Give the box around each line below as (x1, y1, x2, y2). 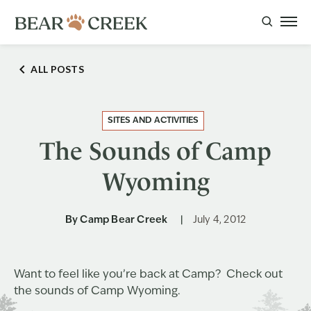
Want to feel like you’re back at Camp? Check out (14, 269, 283, 281)
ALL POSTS (31, 63, 85, 76)
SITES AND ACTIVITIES (107, 117, 199, 126)
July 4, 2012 (192, 215, 246, 226)
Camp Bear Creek (80, 215, 168, 226)
